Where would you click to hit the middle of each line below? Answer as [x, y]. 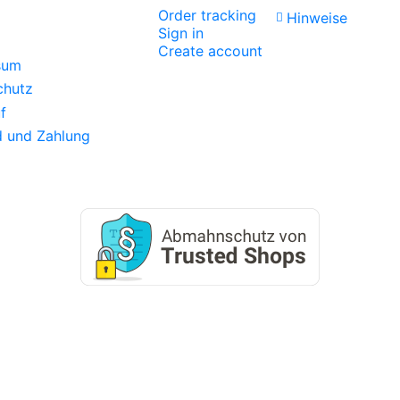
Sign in [180, 33]
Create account [210, 51]
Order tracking [207, 16]
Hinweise [317, 18]
